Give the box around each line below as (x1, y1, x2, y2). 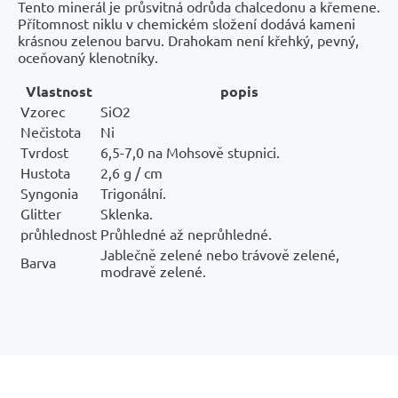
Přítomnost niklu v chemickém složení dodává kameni (18, 13, 355, 32)
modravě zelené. (100, 261, 206, 280)
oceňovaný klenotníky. (18, 47, 158, 66)
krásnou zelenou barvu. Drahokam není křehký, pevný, (18, 30, 359, 49)
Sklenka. (100, 203, 153, 222)
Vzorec (20, 101, 65, 120)
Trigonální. (100, 183, 166, 202)
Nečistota (20, 122, 81, 140)
